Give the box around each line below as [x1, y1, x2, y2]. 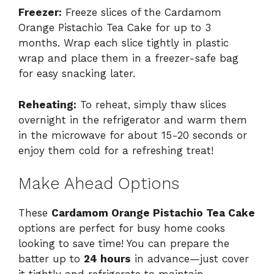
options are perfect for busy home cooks [18, 222, 225, 235]
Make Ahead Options [18, 174, 179, 194]
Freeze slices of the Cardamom [62, 6, 221, 19]
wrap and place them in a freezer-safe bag [18, 52, 239, 65]
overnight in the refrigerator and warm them [18, 113, 247, 126]
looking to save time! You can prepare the [18, 237, 229, 250]
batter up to [18, 253, 84, 265]
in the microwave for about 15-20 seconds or [18, 128, 247, 141]
